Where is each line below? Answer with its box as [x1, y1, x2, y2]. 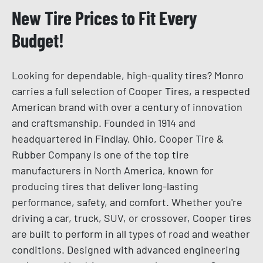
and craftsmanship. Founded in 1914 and [12, 116, 195, 130]
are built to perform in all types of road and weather [12, 227, 250, 241]
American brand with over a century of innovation [12, 100, 242, 114]
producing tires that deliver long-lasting [12, 180, 198, 193]
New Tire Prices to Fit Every [12, 6, 197, 29]
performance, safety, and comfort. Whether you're [12, 195, 242, 209]
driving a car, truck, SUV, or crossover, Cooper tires [12, 211, 251, 225]
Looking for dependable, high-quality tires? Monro [12, 69, 244, 82]
